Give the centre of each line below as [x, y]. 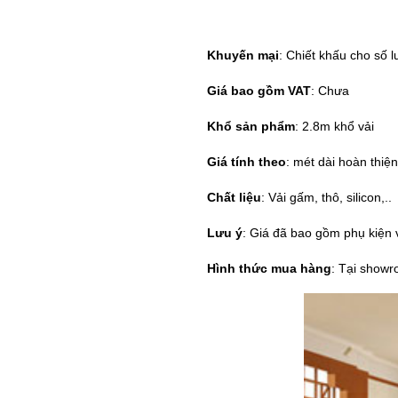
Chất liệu [234, 198]
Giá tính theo [246, 162]
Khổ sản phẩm [251, 127]
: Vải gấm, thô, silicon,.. [328, 198]
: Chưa [330, 91]
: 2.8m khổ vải [334, 127]
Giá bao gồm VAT [259, 91]
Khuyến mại [243, 56]
